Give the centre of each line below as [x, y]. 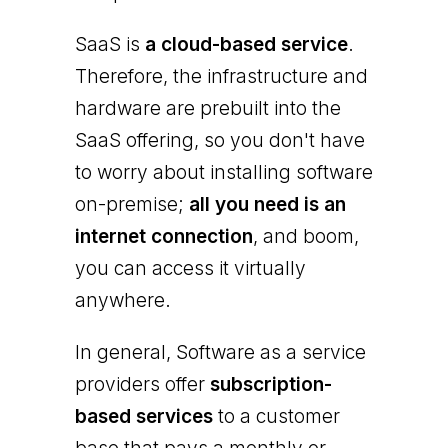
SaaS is [109, 44]
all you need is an [267, 204]
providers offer [142, 384]
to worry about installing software [223, 172]
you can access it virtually [190, 268]
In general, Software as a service [220, 352]
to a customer [276, 416]
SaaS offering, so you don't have [219, 140]
